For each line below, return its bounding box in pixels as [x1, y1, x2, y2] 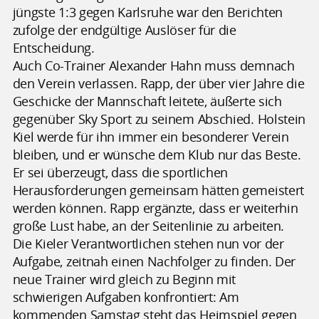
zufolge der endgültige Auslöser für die [12, 21, 236, 38]
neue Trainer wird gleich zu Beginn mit [12, 270, 236, 288]
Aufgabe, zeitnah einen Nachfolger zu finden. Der [12, 252, 296, 270]
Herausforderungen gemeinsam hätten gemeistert [12, 181, 305, 199]
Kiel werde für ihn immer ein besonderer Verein [12, 127, 289, 145]
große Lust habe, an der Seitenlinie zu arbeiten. [12, 216, 285, 234]
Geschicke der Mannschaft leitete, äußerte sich [12, 92, 282, 110]
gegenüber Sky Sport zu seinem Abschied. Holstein [12, 110, 306, 127]
